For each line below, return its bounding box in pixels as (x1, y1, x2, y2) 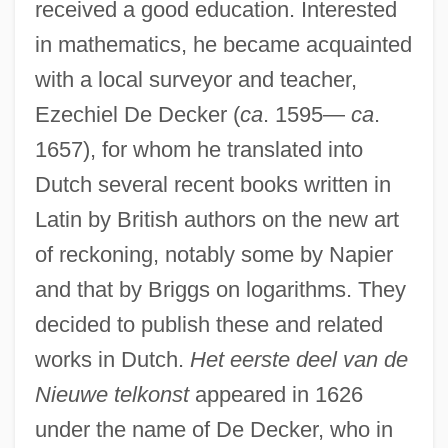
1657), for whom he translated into (34, 136, 363, 162)
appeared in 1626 (188, 381, 363, 407)
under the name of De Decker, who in (34, 416, 393, 442)
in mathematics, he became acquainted (34, 31, 412, 57)
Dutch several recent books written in (34, 171, 391, 197)
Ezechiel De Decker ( (34, 101, 240, 127)
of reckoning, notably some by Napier (34, 241, 393, 267)
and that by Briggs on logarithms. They (34, 276, 406, 302)
